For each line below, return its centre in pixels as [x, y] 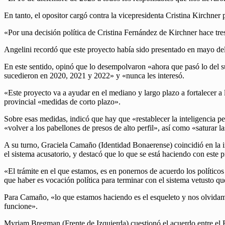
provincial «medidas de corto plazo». [62, 102]
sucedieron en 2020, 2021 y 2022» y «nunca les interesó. [94, 76]
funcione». [21, 206]
